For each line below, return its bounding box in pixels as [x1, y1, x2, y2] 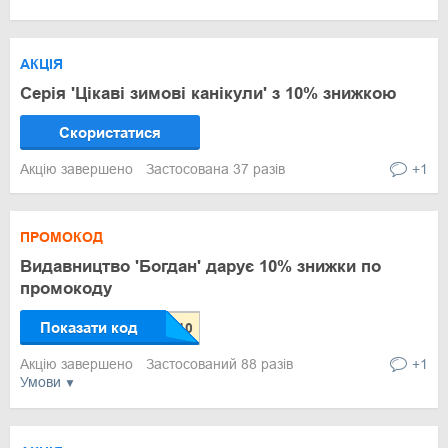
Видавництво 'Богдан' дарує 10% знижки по [20, 257, 381, 276]
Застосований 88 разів [146, 356, 293, 372]
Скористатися [59, 124, 161, 141]
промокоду [20, 279, 112, 298]
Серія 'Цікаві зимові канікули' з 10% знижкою [20, 84, 397, 103]
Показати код [40, 319, 138, 336]
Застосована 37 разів [146, 161, 285, 177]
